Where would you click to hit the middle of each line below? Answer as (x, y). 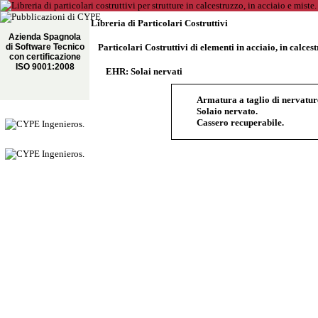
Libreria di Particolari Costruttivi (159, 23)
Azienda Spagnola (45, 37)
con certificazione (45, 57)
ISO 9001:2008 (45, 67)
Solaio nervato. (227, 111)
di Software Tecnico (45, 47)
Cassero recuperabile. (240, 122)
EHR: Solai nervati (144, 71)
